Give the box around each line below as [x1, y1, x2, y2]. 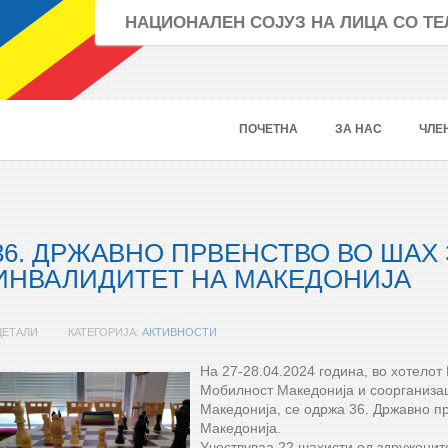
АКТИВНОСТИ [142, 326, 217, 338]
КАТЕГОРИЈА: [68, 326, 142, 338]
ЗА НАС [335, 122, 382, 136]
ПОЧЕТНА [239, 122, 298, 136]
